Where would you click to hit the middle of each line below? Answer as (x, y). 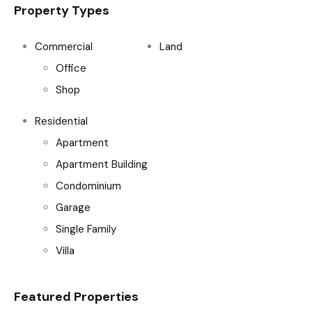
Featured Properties (76, 297)
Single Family (86, 229)
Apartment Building (102, 164)
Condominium (88, 186)
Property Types (62, 10)
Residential (61, 121)
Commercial (64, 47)
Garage (73, 208)
